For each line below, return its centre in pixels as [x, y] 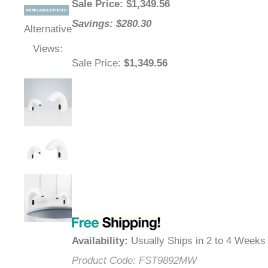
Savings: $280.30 [112, 24]
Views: [48, 49]
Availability [98, 241]
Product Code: [104, 261]
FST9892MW [168, 261]
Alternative [48, 29]
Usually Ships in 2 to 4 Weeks [197, 241]
